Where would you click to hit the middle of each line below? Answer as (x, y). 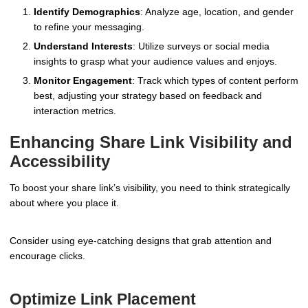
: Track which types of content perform (215, 80)
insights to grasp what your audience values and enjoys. (155, 61)
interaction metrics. (75, 110)
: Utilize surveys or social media (201, 46)
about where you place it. (64, 202)
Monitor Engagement (83, 80)
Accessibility (60, 161)
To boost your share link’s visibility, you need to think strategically (150, 187)
